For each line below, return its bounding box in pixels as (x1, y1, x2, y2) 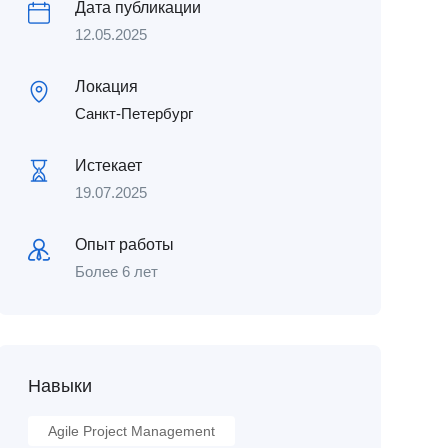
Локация (74, 78, 138, 95)
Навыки (27, 376, 92, 396)
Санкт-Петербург (74, 105, 193, 122)
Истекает (74, 157, 142, 174)
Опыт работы (74, 236, 174, 253)
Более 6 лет (74, 263, 158, 280)
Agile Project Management (47, 423, 215, 439)
